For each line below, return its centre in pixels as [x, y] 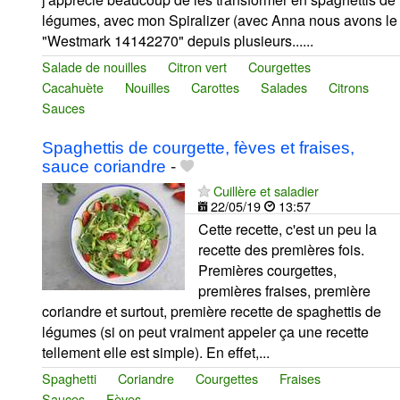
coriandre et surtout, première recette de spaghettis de [212, 311]
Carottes [215, 87]
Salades [284, 87]
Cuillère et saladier [266, 190]
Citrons [349, 87]
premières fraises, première [284, 290]
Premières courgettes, [267, 270]
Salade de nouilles [94, 66]
